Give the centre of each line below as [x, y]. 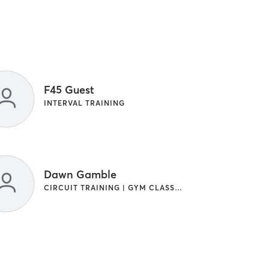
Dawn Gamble [80, 175]
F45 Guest [69, 90]
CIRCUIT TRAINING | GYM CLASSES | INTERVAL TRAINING [178, 188]
